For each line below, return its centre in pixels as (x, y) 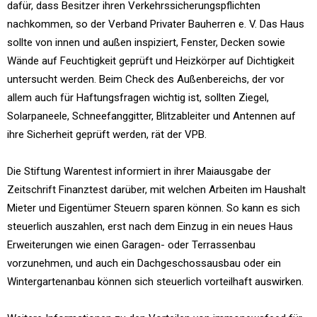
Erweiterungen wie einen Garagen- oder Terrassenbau (131, 245)
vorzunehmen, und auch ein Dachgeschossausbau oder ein (144, 263)
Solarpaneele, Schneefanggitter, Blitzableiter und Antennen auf (151, 116)
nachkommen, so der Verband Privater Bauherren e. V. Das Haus (156, 24)
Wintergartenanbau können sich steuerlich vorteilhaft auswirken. (155, 282)
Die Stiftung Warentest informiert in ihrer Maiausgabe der (139, 171)
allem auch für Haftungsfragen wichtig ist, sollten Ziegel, (138, 98)
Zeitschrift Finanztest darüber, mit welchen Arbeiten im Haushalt (156, 190)
